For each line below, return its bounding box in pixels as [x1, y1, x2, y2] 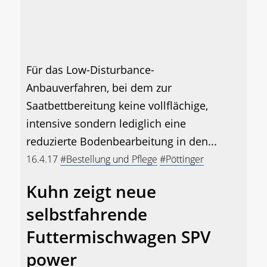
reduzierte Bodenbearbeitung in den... [26, 133, 217, 148]
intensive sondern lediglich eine [26, 116, 186, 131]
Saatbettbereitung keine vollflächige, [26, 98, 208, 113]
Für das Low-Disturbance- [26, 62, 154, 77]
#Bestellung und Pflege [60, 152, 157, 166]
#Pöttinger [160, 152, 204, 166]
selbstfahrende [26, 202, 147, 225]
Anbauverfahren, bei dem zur [26, 80, 172, 95]
